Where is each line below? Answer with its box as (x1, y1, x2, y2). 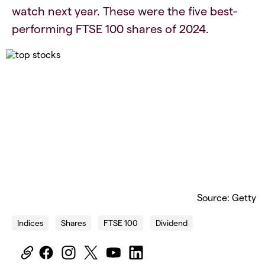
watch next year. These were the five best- (12, 3, 237, 18)
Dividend (156, 217, 188, 228)
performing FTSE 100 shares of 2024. (12, 21, 209, 35)
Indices (17, 217, 43, 228)
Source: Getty (197, 191, 256, 203)
